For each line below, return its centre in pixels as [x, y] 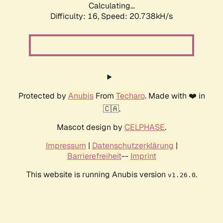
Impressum [66, 146]
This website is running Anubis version [97, 175]
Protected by [43, 96]
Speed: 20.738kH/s [137, 16]
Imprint [143, 156]
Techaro [130, 96]
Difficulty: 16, [76, 16]
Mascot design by [91, 127]
